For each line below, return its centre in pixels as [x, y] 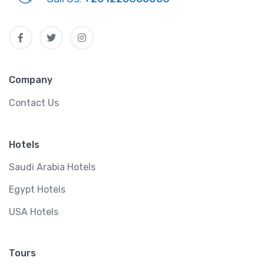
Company [31, 80]
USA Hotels [34, 212]
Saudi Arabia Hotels [52, 167]
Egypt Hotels [37, 189]
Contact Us [34, 103]
